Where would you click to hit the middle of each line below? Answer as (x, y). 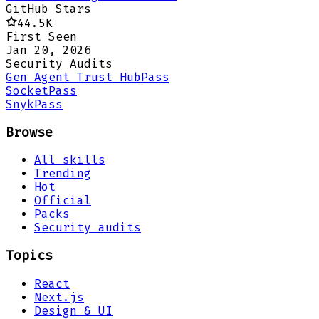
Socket (27, 90)
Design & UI (73, 310)
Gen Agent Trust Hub (73, 77)
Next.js (59, 297)
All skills (70, 160)
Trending (63, 174)
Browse (29, 132)
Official (63, 201)
